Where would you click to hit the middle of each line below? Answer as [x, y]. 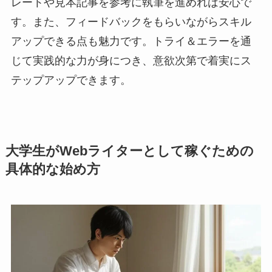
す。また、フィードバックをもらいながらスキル [131, 22]
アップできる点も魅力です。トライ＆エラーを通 [131, 42]
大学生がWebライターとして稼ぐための [129, 151]
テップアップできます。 [71, 80]
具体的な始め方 [53, 170]
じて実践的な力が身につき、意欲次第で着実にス [131, 61]
